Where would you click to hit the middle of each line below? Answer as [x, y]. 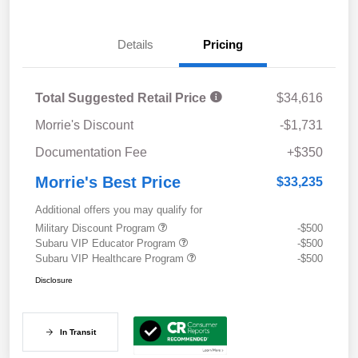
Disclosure [54, 280]
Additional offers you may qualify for [119, 210]
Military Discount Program [97, 229]
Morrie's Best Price [108, 183]
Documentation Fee [91, 153]
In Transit [78, 332]
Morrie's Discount [84, 125]
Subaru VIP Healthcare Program [111, 259]
